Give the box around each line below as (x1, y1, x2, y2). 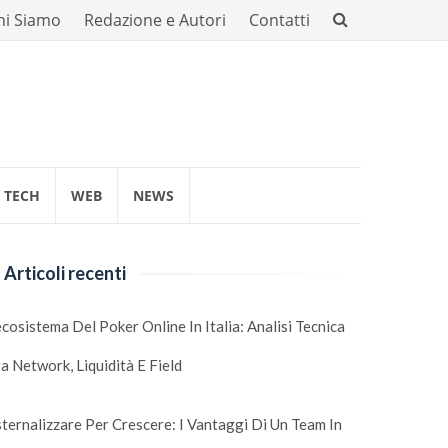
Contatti (249, 9, 310, 31)
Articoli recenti (4, 262, 127, 284)
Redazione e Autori (84, 9, 226, 31)
